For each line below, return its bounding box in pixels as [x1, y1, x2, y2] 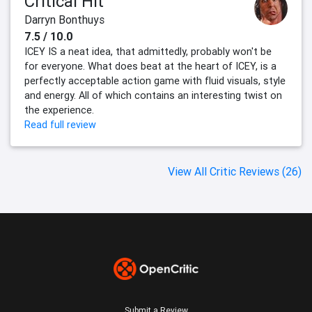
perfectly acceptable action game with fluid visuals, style [24, 75, 286, 88]
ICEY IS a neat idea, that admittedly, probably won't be [24, 45, 272, 58]
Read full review [24, 118, 96, 132]
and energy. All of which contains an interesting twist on [24, 89, 282, 102]
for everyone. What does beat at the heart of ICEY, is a [24, 60, 276, 73]
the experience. [24, 104, 94, 117]
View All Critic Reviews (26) [168, 164, 302, 179]
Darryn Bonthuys [24, 13, 104, 27]
